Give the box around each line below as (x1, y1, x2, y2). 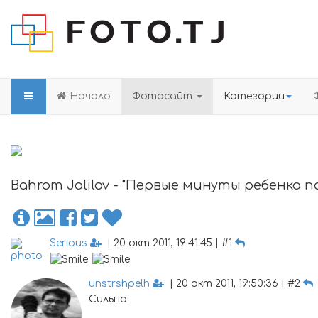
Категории (224, 91, 285, 102)
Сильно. (89, 294, 129, 305)
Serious (50, 238, 87, 248)
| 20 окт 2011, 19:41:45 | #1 (102, 238, 235, 248)
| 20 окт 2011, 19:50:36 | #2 (164, 278, 303, 289)
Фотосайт (132, 91, 195, 102)
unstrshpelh (89, 278, 150, 289)
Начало (70, 91, 111, 102)
